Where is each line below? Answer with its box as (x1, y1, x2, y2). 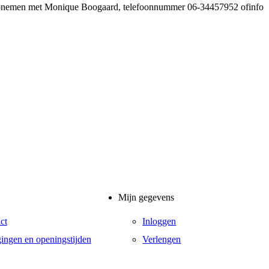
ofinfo (241, 1, 264, 12)
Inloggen (142, 216, 177, 226)
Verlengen (142, 234, 181, 244)
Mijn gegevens (118, 192, 175, 203)
